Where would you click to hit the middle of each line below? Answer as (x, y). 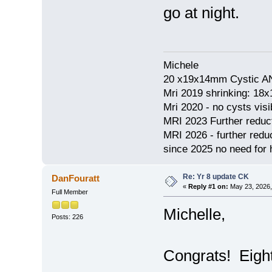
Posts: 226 (67, 216)
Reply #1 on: (208, 187)
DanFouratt (76, 178)
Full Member (70, 192)
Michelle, (194, 215)
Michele (181, 66)
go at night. (201, 13)
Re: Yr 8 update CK (216, 177)
